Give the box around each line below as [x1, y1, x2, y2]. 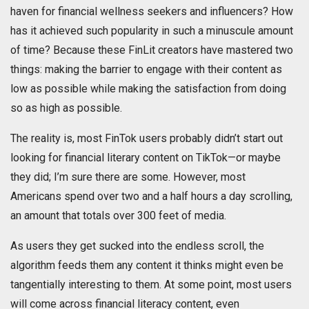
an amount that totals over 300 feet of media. [10, 209, 226, 223]
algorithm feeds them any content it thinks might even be [10, 259, 283, 272]
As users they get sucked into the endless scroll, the [10, 239, 264, 253]
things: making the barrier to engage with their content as [10, 63, 282, 77]
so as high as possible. [10, 101, 122, 115]
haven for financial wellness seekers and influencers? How [10, 5, 293, 19]
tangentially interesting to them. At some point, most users [10, 278, 292, 292]
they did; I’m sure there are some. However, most [10, 170, 246, 184]
